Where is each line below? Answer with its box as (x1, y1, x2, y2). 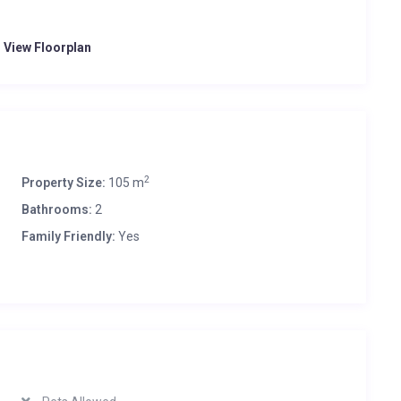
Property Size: (21, 175, 106, 190)
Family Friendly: (21, 229, 115, 243)
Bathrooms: (21, 202, 92, 217)
